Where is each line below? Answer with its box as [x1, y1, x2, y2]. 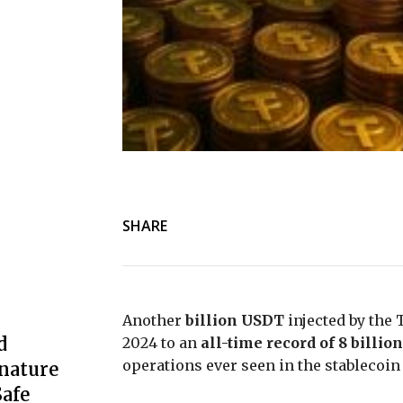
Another [122, 310, 185, 329]
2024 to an [122, 333, 201, 352]
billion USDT [185, 310, 284, 329]
